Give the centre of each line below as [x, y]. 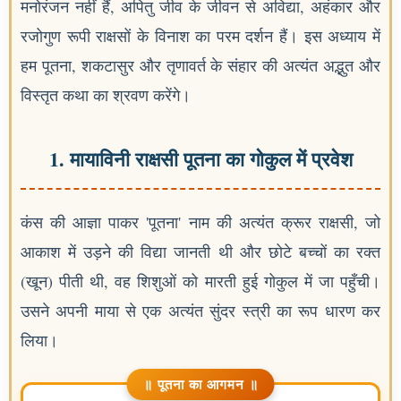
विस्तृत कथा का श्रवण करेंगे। [106, 95]
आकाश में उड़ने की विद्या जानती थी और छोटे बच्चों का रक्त [200, 252]
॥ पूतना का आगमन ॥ [200, 384]
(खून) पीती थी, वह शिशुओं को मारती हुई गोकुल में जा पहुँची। [200, 281]
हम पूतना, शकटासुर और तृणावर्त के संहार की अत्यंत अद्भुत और [200, 65]
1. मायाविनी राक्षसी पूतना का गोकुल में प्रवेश [200, 159]
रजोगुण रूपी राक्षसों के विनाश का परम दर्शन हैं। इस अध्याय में [200, 36]
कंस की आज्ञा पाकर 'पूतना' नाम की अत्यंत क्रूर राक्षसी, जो [200, 222]
